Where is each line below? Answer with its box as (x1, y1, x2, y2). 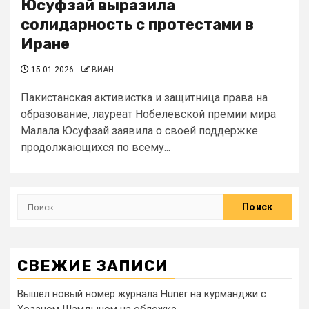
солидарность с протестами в (21, 15, 254, 34)
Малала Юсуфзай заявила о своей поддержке (21, 124, 258, 137)
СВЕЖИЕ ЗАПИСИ (17, 257, 168, 275)
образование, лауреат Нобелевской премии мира (21, 108, 276, 121)
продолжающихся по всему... (21, 141, 170, 154)
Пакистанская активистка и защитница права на (21, 91, 268, 104)
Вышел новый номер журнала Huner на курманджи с (17, 288, 266, 300)
